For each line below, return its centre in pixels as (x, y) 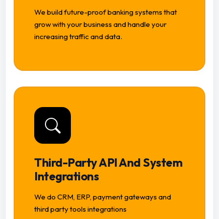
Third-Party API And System (109, 163)
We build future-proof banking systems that (106, 12)
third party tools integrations (80, 209)
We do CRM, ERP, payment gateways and (103, 197)
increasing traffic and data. (78, 37)
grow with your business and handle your (100, 24)
